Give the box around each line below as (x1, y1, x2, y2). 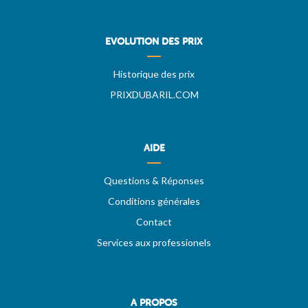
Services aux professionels (97, 236, 211, 249)
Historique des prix (113, 68, 195, 80)
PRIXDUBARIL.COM (109, 89, 199, 101)
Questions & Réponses (104, 175, 204, 187)
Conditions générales (108, 195, 200, 208)
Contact (136, 216, 172, 228)
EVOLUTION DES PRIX (105, 36, 203, 48)
